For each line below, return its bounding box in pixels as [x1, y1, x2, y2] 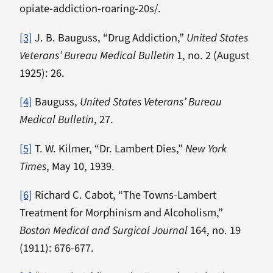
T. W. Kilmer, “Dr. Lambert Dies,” [32, 140, 185, 157]
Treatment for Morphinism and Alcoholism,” [19, 205, 223, 221]
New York [185, 140, 227, 157]
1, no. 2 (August [177, 47, 249, 63]
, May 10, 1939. [46, 158, 115, 174]
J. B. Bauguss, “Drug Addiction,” [32, 29, 184, 46]
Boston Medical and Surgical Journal [19, 222, 190, 239]
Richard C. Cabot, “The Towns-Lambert [32, 187, 216, 204]
